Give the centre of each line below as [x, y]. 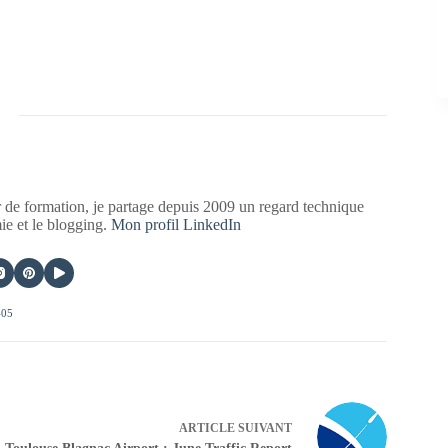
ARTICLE [206, 427]
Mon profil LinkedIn [176, 225]
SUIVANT [263, 427]
